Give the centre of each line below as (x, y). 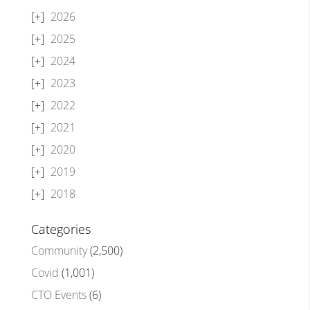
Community (59, 250)
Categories (61, 229)
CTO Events (58, 295)
